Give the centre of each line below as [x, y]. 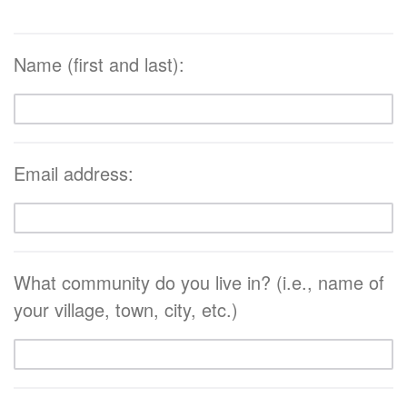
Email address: [74, 173]
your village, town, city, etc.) [126, 309]
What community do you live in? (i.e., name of [199, 282]
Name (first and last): [99, 64]
